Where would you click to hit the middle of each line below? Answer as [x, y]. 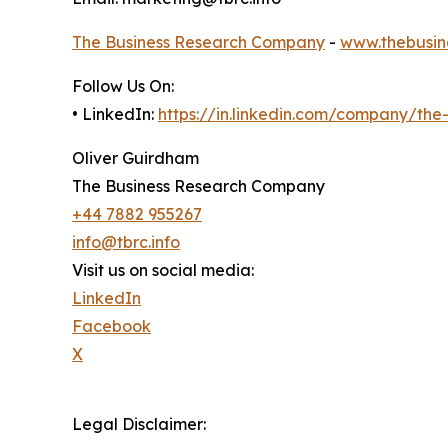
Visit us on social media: [163, 270]
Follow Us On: [123, 86]
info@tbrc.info [126, 242]
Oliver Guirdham [135, 158]
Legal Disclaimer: [139, 424]
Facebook [111, 326]
